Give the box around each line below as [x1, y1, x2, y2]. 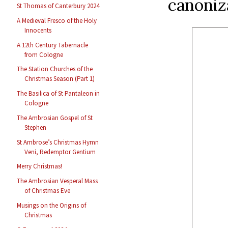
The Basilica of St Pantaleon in [17, 89, 100, 98]
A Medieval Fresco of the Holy [17, 16, 97, 25]
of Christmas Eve [24, 186, 71, 195]
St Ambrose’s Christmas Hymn [17, 137, 99, 147]
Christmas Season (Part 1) [24, 74, 95, 83]
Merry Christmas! [17, 162, 63, 171]
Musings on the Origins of [17, 201, 87, 210]
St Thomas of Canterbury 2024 [17, 2, 100, 11]
